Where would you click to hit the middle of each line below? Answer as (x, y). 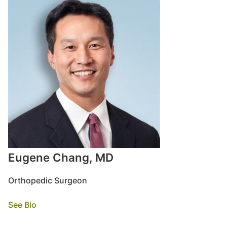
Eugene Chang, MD (61, 157)
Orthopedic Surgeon (48, 180)
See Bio (22, 205)
